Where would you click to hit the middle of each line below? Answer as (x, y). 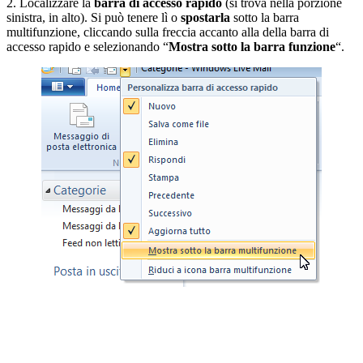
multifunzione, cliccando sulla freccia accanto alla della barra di (168, 32)
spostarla (207, 17)
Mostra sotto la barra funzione (252, 46)
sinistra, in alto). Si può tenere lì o (94, 17)
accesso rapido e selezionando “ (88, 46)
